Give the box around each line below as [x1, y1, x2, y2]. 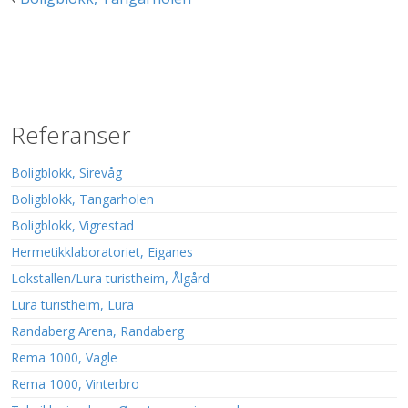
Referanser [11, 118, 131, 151]
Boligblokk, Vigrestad [11, 217, 134, 234]
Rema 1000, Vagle [11, 349, 117, 366]
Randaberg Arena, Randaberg [11, 322, 184, 340]
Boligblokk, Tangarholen [11, 190, 154, 208]
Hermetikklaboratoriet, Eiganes [11, 243, 193, 260]
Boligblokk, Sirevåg [11, 164, 122, 181]
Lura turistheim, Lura [11, 296, 134, 313]
